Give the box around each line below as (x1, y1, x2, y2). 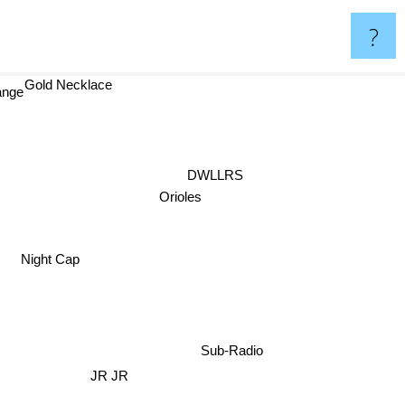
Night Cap (17, 250, 77, 266)
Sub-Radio (201, 343, 264, 359)
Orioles (159, 190, 202, 205)
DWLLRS (184, 164, 241, 180)
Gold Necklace (29, 77, 118, 92)
